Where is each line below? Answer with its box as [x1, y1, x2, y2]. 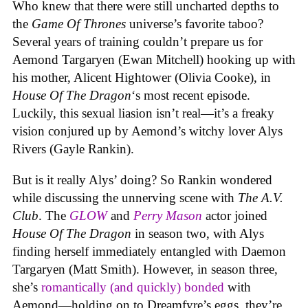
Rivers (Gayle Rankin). [12, 142, 134, 157]
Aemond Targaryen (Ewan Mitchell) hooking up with [12, 52, 296, 67]
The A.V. [238, 190, 283, 205]
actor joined [202, 208, 267, 223]
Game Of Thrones [32, 16, 129, 32]
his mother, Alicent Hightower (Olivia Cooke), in [12, 70, 271, 85]
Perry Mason [133, 208, 202, 223]
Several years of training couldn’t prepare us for [12, 34, 263, 49]
